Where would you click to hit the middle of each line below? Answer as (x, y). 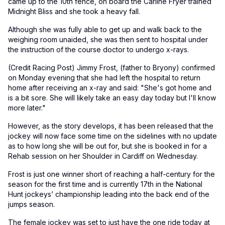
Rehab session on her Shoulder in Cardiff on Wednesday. (103, 156)
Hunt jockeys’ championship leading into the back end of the (109, 194)
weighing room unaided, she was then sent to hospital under (108, 39)
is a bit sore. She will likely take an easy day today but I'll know (112, 97)
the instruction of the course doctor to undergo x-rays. (98, 49)
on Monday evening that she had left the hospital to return (104, 77)
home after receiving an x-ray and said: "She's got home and (110, 87)
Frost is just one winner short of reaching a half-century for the (111, 174)
